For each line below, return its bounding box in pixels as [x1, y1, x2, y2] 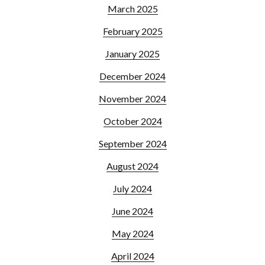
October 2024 [103, 115, 162, 127]
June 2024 [112, 205, 153, 217]
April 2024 [111, 250, 154, 262]
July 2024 [113, 183, 152, 195]
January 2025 [105, 48, 160, 60]
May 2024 [111, 228, 154, 240]
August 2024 [106, 160, 159, 172]
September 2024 [98, 138, 167, 150]
